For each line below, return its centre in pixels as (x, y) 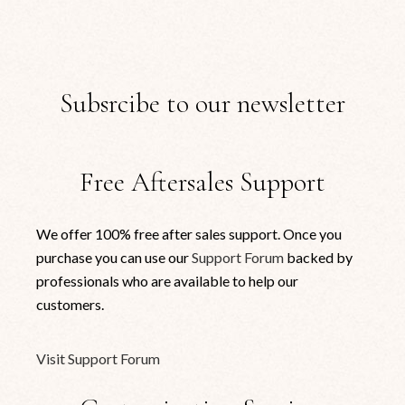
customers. (71, 304)
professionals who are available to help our (168, 280)
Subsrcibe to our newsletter (202, 103)
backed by (319, 257)
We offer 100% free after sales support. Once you (189, 233)
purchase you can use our (114, 257)
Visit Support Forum (99, 358)
